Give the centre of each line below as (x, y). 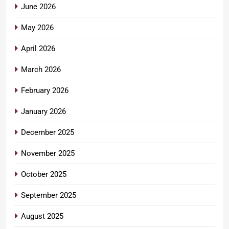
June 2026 (38, 7)
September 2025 (49, 196)
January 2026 (43, 112)
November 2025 (48, 154)
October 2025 (44, 175)
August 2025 (42, 216)
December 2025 (48, 133)
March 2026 (41, 70)
